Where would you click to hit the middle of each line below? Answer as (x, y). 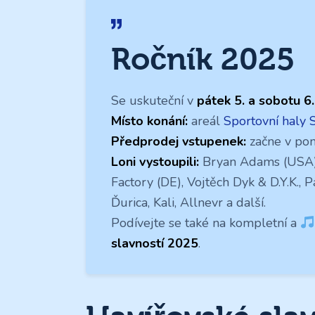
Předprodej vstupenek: (179, 142)
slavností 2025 (155, 244)
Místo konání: (149, 121)
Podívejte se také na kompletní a (206, 223)
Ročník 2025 (203, 59)
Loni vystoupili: (155, 162)
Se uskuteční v (154, 101)
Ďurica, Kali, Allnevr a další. (188, 203)
